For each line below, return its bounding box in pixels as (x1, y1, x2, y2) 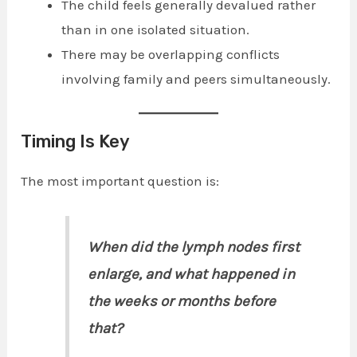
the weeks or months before (87, 292, 276, 311)
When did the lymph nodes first (87, 238, 300, 257)
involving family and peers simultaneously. (61, 71, 331, 88)
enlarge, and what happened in (87, 265, 295, 284)
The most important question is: (21, 172, 220, 189)
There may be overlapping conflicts (61, 46, 280, 63)
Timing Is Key (21, 130, 131, 152)
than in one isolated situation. (61, 22, 250, 38)
